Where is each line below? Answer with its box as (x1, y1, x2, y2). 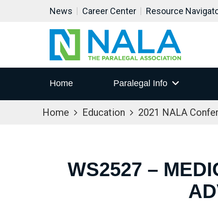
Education (82, 107, 125, 118)
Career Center (82, 6, 136, 16)
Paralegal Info (113, 78, 167, 89)
